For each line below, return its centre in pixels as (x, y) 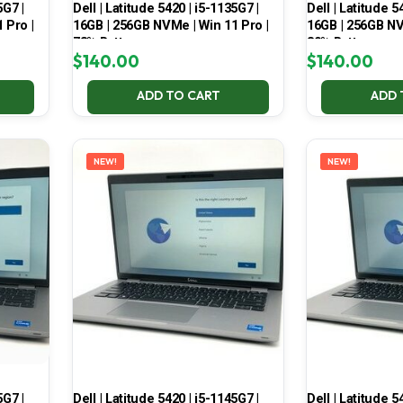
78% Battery (107, 43)
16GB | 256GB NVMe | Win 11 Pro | (170, 26)
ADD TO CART (178, 96)
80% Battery (341, 43)
